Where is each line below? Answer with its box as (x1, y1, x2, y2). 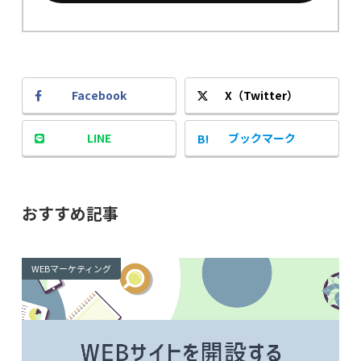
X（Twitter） (225, 87, 299, 104)
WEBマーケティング (31, 262, 111, 276)
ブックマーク (227, 130, 296, 147)
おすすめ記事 (21, 201, 118, 226)
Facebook (72, 87, 127, 104)
